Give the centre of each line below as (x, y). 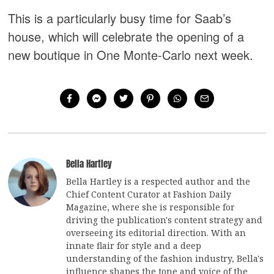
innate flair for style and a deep (134, 245)
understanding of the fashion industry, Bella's (165, 258)
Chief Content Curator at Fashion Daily (149, 194)
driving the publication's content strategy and (165, 220)
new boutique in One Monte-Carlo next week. (131, 55)
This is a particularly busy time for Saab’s (120, 18)
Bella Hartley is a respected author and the (158, 181)
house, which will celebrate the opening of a (126, 37)
